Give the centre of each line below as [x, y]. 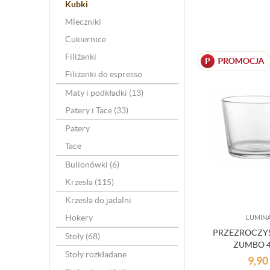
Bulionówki [87, 165]
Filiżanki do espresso [104, 74]
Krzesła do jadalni [98, 200]
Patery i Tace [89, 110]
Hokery [79, 218]
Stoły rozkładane [96, 254]
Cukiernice [86, 39]
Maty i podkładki [97, 93]
